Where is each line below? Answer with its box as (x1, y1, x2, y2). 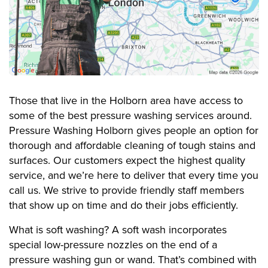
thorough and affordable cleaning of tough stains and (9, 139, 255, 153)
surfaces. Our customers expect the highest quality (9, 154, 245, 167)
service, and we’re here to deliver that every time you (9, 169, 258, 182)
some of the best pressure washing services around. (9, 109, 252, 123)
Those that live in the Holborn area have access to (9, 94, 243, 108)
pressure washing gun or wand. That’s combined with (9, 253, 257, 267)
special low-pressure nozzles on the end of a (9, 238, 217, 252)
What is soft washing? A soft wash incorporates (9, 223, 227, 237)
